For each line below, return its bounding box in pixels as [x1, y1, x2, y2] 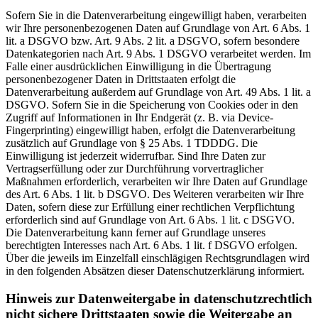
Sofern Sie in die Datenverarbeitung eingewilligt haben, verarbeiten [6, 9, 307, 22]
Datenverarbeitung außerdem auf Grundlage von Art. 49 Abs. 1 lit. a [6, 86, 311, 99]
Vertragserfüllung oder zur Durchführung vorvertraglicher [6, 163, 263, 175]
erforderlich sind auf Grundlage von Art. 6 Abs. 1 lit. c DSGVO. [6, 214, 295, 226]
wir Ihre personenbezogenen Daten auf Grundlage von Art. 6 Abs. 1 [6, 22, 310, 35]
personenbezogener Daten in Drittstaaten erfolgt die [6, 73, 236, 86]
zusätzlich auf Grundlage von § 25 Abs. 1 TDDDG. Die [6, 137, 258, 150]
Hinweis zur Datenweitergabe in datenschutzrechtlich [6, 291, 312, 307]
